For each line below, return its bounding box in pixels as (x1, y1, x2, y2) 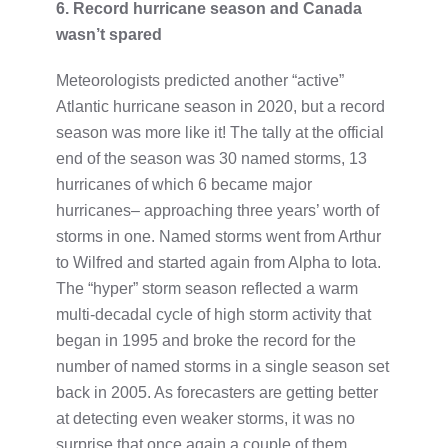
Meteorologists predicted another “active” (56, 71, 344, 89)
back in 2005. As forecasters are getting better (56, 383, 378, 401)
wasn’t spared (56, 25, 162, 43)
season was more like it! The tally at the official (56, 123, 384, 141)
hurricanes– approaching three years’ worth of (56, 201, 379, 219)
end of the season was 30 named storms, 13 (56, 149, 367, 167)
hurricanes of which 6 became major (56, 175, 312, 193)
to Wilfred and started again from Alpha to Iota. (56, 253, 381, 271)
